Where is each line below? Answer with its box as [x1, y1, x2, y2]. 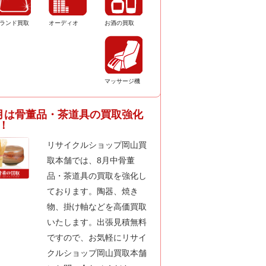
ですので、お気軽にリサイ [47, 233, 147, 242]
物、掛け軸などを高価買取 [47, 202, 147, 211]
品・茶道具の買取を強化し [47, 171, 147, 180]
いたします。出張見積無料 [47, 217, 147, 227]
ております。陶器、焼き [47, 186, 139, 196]
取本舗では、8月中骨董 [47, 156, 135, 165]
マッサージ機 [104, 77, 141, 84]
